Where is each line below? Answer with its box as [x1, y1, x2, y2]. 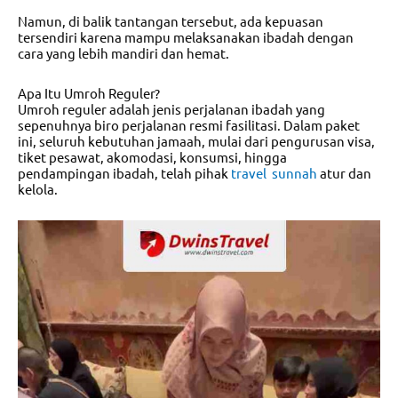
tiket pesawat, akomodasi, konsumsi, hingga [18, 147, 287, 165]
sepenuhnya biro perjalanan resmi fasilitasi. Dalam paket [18, 115, 360, 133]
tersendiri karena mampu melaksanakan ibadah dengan [18, 28, 354, 46]
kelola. [18, 179, 58, 197]
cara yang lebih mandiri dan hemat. [18, 44, 229, 62]
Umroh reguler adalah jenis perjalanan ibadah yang [18, 99, 325, 117]
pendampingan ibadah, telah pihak [18, 163, 228, 181]
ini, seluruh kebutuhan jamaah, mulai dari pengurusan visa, [18, 131, 375, 149]
